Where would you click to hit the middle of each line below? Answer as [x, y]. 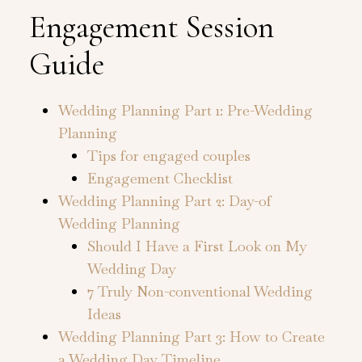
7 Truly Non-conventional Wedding [200, 291]
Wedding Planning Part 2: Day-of [164, 200]
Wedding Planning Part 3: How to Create [191, 336]
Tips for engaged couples [168, 155]
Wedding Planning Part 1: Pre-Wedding [185, 110]
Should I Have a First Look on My [197, 246]
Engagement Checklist [160, 178]
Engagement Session [151, 27]
